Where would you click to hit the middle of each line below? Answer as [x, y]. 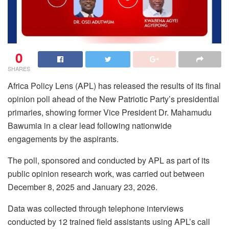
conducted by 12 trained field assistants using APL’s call [109, 222]
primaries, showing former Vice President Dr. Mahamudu [110, 112]
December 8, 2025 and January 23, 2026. [83, 187]
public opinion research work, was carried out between [106, 174]
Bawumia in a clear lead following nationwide [90, 125]
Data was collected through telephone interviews [96, 208]
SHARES [19, 68]
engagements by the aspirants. [63, 139]
